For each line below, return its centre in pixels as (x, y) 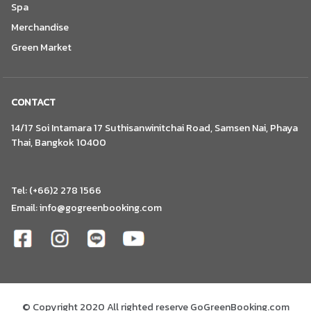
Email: (25, 208)
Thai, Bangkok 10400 (59, 143)
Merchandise (40, 27)
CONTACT (33, 102)
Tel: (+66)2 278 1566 (56, 191)
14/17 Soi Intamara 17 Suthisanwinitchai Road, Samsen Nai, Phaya (154, 128)
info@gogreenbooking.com (101, 208)
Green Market (41, 48)
